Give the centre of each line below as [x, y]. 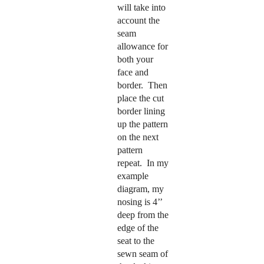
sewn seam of [142, 253]
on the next [138, 137]
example [133, 176]
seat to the [136, 240]
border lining [141, 111]
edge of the [138, 227]
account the [138, 20]
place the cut [140, 98]
